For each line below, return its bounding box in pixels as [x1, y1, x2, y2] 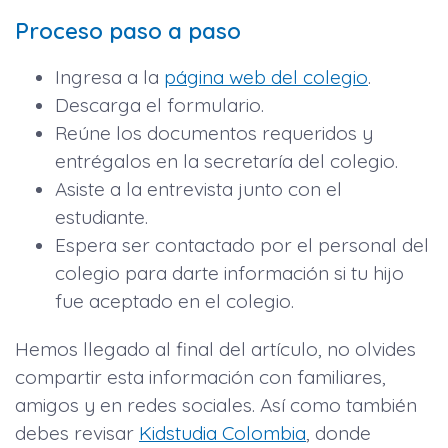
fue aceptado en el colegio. [55, 289, 294, 314]
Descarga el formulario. [55, 93, 264, 118]
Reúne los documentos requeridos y [55, 121, 373, 146]
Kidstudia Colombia [139, 420, 306, 445]
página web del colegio [164, 65, 368, 90]
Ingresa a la [55, 65, 164, 90]
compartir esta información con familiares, [15, 364, 386, 389]
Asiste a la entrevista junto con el [55, 177, 342, 202]
